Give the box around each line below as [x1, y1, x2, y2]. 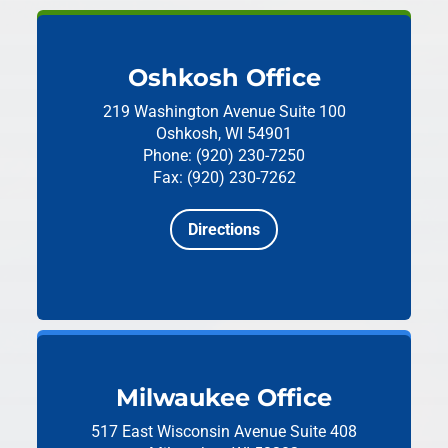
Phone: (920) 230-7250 [143, 146, 305, 165]
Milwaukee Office [116, 382, 332, 412]
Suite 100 [278, 102, 346, 121]
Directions [188, 219, 260, 239]
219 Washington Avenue [102, 102, 279, 121]
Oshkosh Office [127, 63, 321, 92]
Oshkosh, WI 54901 [156, 124, 292, 143]
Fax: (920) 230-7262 [152, 168, 296, 187]
